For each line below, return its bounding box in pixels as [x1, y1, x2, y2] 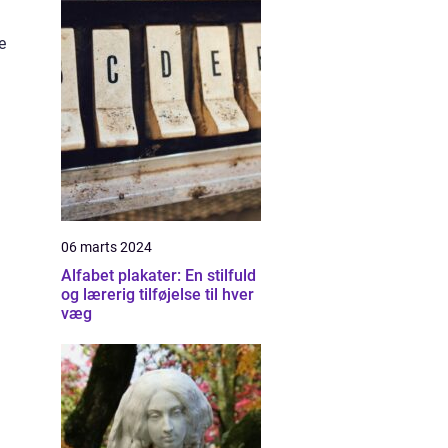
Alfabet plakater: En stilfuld [61, 266, 256, 285]
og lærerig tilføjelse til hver [61, 285, 254, 304]
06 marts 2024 [61, 239, 152, 255]
